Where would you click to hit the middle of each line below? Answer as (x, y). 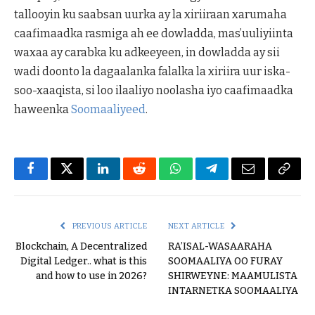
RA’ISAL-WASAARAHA (220, 246)
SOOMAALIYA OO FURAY (225, 261)
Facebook (54, 179)
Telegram (234, 179)
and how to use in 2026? (91, 276)
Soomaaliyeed (108, 109)
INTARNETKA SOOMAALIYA (233, 290)
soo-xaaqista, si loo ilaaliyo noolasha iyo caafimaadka (154, 90)
